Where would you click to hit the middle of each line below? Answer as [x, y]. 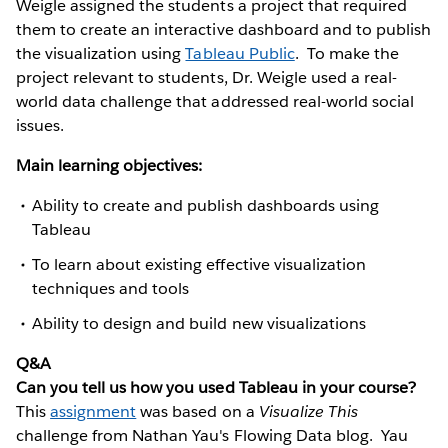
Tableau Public [240, 53]
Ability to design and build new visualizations [199, 324]
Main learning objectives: [109, 165]
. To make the [347, 53]
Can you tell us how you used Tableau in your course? [216, 388]
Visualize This [308, 412]
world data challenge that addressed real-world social [215, 101]
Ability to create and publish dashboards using [205, 205]
